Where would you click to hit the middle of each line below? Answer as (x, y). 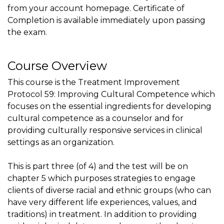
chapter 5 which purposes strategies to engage (101, 178)
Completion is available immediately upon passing (106, 20)
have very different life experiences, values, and (102, 202)
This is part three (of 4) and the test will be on (98, 166)
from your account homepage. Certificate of (96, 8)
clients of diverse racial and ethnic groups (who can (109, 190)
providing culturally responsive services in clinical (105, 130)
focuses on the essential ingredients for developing (109, 106)
